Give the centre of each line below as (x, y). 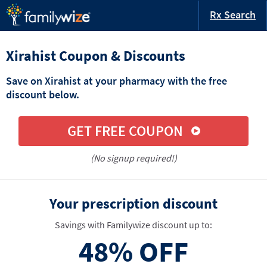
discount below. (43, 94)
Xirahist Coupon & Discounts (96, 56)
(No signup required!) (133, 158)
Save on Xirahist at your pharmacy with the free (117, 80)
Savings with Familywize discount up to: (133, 224)
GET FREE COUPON (125, 131)
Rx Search (233, 15)
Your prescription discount (133, 203)
